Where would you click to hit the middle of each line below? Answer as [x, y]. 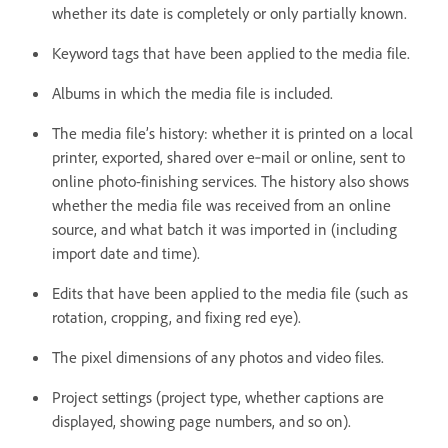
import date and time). [126, 252]
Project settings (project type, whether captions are [218, 396]
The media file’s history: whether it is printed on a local [232, 132]
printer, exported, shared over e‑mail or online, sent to [228, 156]
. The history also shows [331, 180]
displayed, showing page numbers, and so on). [201, 420]
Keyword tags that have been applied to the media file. [231, 52]
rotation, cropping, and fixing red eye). [176, 316]
